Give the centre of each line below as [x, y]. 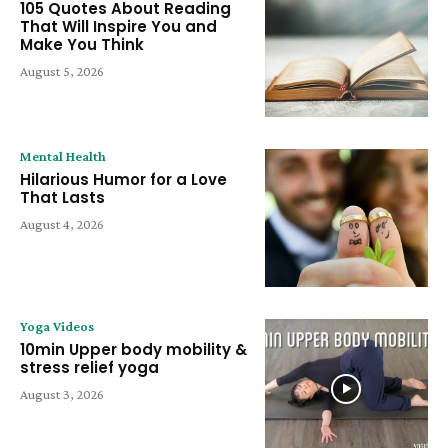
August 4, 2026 [62, 223]
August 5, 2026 [62, 70]
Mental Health [63, 155]
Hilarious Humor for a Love [123, 179]
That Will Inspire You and [118, 26]
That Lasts [62, 197]
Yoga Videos [57, 326]
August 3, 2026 [62, 394]
